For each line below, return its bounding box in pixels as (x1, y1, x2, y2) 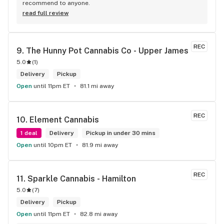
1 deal (20, 129, 37, 136)
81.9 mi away (82, 141, 118, 148)
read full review (22, 9, 68, 16)
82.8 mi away (80, 210, 117, 217)
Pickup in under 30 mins (86, 129, 155, 136)
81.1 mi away (80, 82, 114, 89)
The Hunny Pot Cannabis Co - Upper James (26, 46, 188, 55)
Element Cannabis (29, 115, 99, 124)
